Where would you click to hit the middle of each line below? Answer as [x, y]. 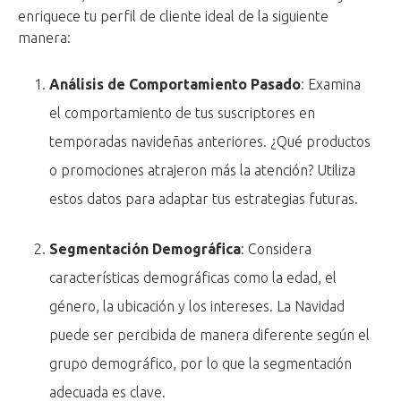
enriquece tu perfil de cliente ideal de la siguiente [173, 17]
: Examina [331, 85]
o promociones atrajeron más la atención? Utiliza [203, 171]
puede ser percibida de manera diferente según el [210, 335]
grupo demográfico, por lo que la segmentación [201, 364]
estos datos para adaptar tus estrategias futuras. [204, 199]
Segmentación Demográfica [145, 249]
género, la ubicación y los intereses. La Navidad [197, 307]
